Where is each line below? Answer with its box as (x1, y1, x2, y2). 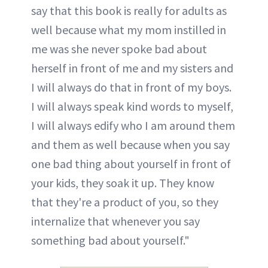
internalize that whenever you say (31, 214, 200, 229)
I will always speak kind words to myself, (31, 99, 233, 114)
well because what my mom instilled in (31, 22, 226, 38)
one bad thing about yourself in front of (31, 156, 231, 172)
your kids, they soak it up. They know (31, 175, 214, 191)
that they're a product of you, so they (31, 194, 218, 210)
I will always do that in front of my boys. (31, 80, 232, 95)
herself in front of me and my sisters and (31, 60, 233, 76)
